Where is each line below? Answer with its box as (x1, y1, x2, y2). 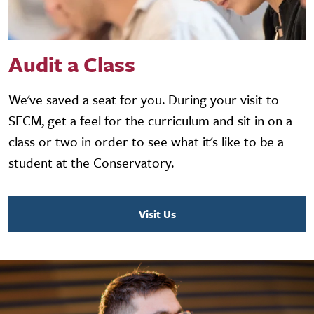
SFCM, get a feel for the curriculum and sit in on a (8, 111, 292, 130)
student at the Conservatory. (8, 153, 174, 172)
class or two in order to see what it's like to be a (8, 132, 284, 151)
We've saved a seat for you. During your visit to (8, 90, 279, 109)
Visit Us (138, 206, 176, 222)
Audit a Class (8, 49, 135, 80)
